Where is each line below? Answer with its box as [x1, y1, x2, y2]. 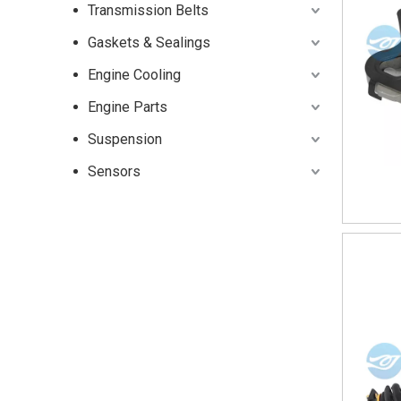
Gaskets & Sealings [88, 34, 210, 51]
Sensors [88, 163, 141, 180]
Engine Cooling [88, 66, 181, 83]
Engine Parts [88, 98, 167, 115]
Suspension [88, 131, 162, 148]
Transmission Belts [88, 2, 209, 19]
